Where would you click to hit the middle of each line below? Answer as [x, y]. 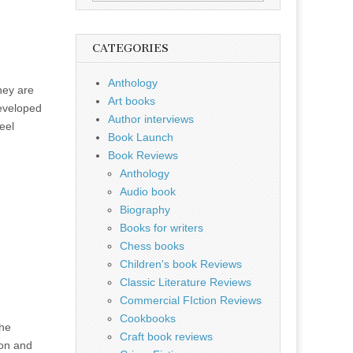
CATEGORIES [130, 48]
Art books [132, 101]
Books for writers [162, 228]
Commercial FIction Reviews [191, 300]
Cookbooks [148, 318]
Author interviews [151, 119]
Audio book [148, 191]
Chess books [152, 246]
